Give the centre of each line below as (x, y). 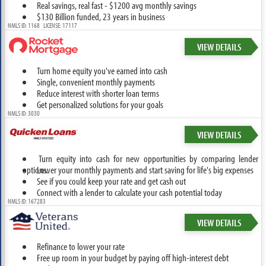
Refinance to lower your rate (80, 246)
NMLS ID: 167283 (26, 201)
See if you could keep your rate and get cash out (111, 181)
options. (35, 170)
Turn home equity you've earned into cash (102, 70)
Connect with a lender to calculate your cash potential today (129, 192)
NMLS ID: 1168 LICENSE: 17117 (42, 25)
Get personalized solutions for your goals (100, 104)
